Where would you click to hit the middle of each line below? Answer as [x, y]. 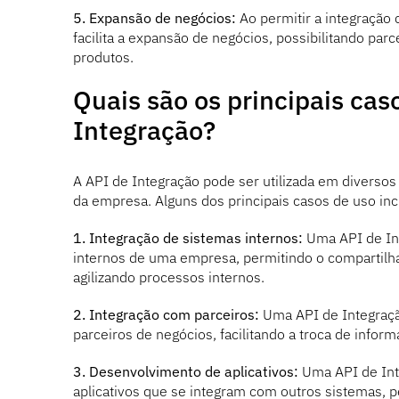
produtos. [103, 57]
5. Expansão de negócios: [154, 17]
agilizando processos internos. [168, 277]
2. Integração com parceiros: [166, 314]
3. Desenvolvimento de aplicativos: [185, 371]
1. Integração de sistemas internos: [187, 237]
